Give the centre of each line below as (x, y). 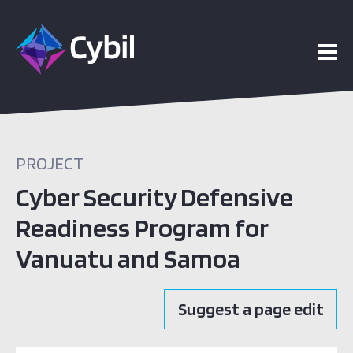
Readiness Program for (142, 227)
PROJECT (50, 163)
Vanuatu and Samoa (128, 258)
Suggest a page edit (251, 309)
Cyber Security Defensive (154, 197)
